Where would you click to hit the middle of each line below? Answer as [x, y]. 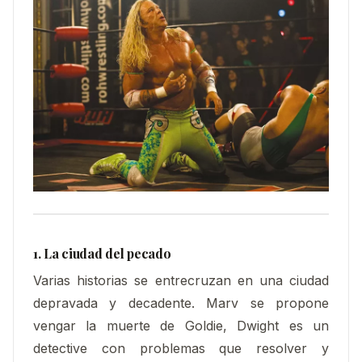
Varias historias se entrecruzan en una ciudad [181, 281]
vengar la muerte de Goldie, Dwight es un [181, 326]
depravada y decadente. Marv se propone [181, 303]
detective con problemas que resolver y [181, 349]
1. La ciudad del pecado [102, 253]
